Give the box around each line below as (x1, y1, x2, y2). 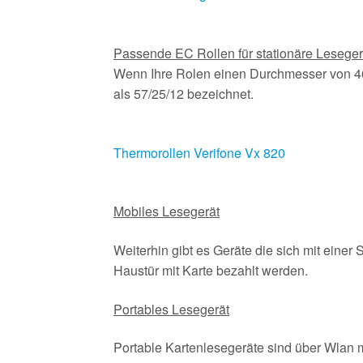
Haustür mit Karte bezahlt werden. (113, 261, 309, 280)
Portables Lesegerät (113, 299, 230, 318)
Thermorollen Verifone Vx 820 (113, 143, 286, 162)
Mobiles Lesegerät (113, 202, 220, 221)
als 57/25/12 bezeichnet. (113, 84, 261, 104)
